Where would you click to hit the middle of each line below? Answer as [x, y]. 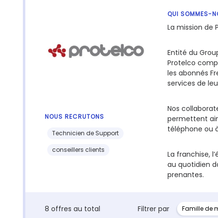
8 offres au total [73, 209]
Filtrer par [153, 209]
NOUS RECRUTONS [74, 117]
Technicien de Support [85, 133]
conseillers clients [78, 150]
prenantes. [186, 175]
